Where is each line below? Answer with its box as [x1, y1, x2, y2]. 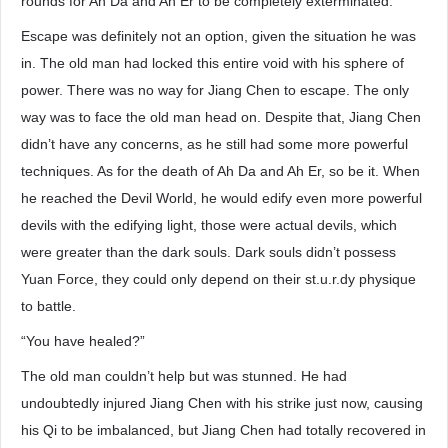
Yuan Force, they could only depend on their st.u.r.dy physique [21, 271, 416, 287]
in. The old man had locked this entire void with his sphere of [21, 55, 404, 71]
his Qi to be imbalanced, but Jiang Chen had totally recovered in [21, 422, 426, 438]
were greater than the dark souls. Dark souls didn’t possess [21, 244, 396, 260]
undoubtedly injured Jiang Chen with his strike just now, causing [21, 395, 423, 411]
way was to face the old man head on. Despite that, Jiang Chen [21, 109, 421, 125]
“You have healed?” [21, 333, 145, 349]
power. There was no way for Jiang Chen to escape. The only [21, 82, 409, 98]
